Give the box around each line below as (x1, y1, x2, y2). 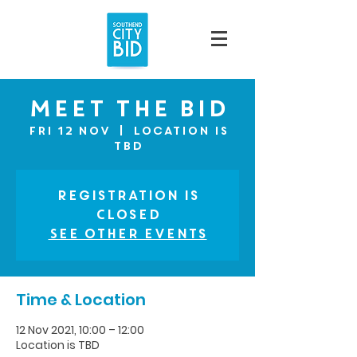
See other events (48, 225, 207, 243)
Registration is (56, 186, 199, 205)
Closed (95, 206, 160, 224)
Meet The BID (27, 92, 228, 125)
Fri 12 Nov (27, 123, 110, 139)
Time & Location (16, 288, 146, 311)
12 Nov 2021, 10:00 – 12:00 (16, 322, 144, 338)
